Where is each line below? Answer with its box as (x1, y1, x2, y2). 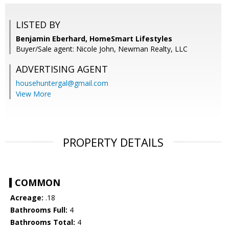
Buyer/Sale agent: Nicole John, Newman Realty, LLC (16, 44, 188, 54)
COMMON (15, 176, 60, 189)
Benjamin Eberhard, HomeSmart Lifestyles (16, 34, 172, 44)
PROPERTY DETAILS (63, 134, 164, 150)
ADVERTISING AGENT (16, 63, 108, 76)
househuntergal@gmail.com (16, 78, 108, 88)
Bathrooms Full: (10, 205, 67, 215)
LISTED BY (16, 18, 60, 31)
